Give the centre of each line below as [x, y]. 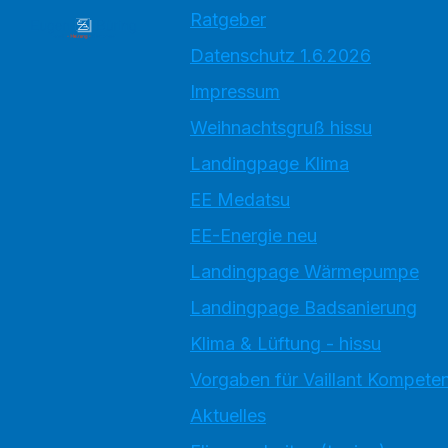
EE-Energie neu [253, 235]
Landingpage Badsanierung [303, 307]
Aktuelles [228, 415]
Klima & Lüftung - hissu [285, 343]
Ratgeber [228, 19]
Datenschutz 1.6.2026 [280, 55]
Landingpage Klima [269, 163]
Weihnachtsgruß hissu [281, 127]
